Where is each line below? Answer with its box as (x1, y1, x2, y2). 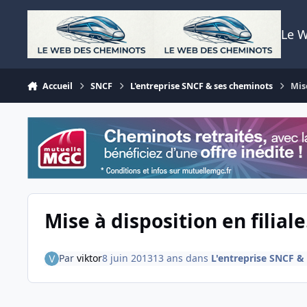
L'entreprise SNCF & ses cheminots (130, 79, 273, 92)
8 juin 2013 (101, 251, 153, 265)
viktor (76, 251, 102, 265)
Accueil (42, 79, 73, 92)
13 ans (152, 251, 183, 265)
